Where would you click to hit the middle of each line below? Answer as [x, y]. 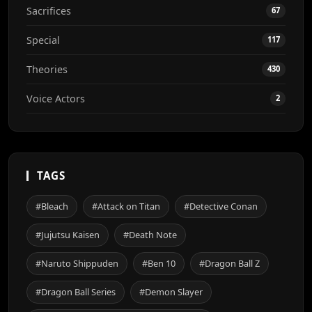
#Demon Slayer [171, 292]
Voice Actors [56, 99]
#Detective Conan [221, 206]
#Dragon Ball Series [76, 292]
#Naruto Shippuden [77, 264]
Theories [47, 70]
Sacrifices [49, 11]
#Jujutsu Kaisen [68, 235]
